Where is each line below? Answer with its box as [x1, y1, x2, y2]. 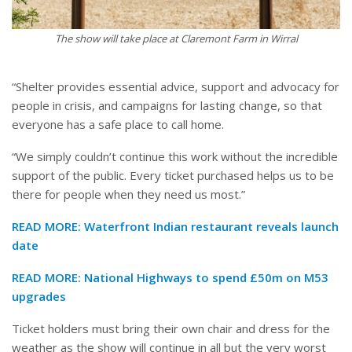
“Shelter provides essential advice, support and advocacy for [12, 78, 339, 94]
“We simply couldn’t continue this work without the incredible [12, 148, 338, 164]
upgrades [12, 288, 66, 304]
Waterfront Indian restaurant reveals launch [84, 218, 339, 234]
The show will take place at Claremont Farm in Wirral [54, 31, 298, 46]
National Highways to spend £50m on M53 [84, 269, 328, 285]
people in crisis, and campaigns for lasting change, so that [12, 97, 322, 113]
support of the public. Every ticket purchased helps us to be [12, 167, 334, 183]
